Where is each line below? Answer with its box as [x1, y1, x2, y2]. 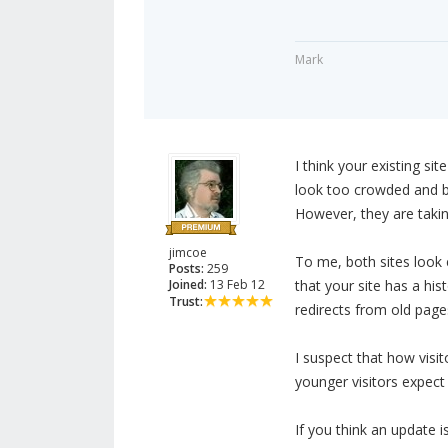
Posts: [169, 260, 204, 278]
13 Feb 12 [207, 276, 265, 294]
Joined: [169, 276, 207, 294]
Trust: [169, 293, 203, 311]
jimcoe [169, 244, 207, 262]
